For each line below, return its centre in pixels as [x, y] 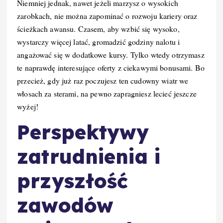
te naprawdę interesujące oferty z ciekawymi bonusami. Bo [111, 68]
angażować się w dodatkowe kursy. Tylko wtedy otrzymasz [111, 55]
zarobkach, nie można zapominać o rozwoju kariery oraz [107, 16]
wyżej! [28, 107]
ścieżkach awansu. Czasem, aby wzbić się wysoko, [98, 29]
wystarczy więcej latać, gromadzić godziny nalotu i [99, 42]
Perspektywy [83, 132]
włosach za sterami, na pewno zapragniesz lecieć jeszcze [107, 94]
